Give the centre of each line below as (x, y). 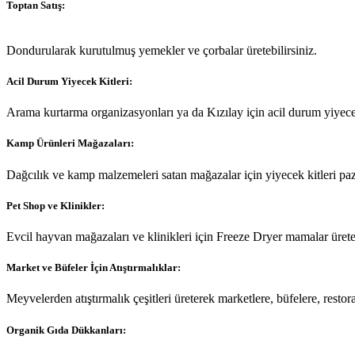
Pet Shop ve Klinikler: (55, 205)
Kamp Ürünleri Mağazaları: (70, 143)
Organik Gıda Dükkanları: (66, 330)
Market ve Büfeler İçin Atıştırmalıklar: (94, 268)
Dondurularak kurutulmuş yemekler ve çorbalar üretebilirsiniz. (162, 50)
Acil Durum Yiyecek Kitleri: (69, 82)
